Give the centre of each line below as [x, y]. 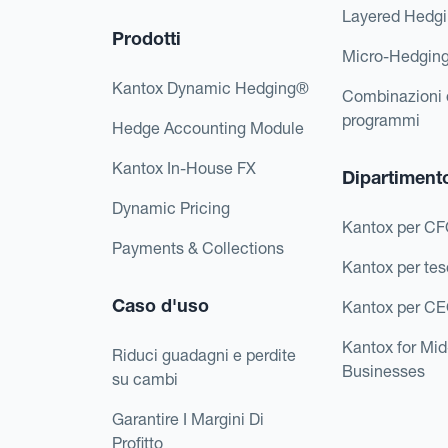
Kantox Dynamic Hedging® [210, 87]
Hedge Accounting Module [208, 127]
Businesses [384, 370]
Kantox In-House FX [184, 167]
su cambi [145, 378]
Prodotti [146, 38]
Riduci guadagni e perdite [204, 354]
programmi [381, 119]
